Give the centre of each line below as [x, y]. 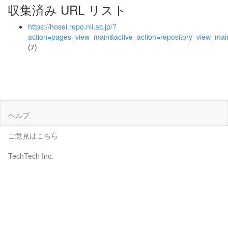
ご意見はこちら [33, 135]
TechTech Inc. [31, 155]
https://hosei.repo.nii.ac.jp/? [72, 26]
